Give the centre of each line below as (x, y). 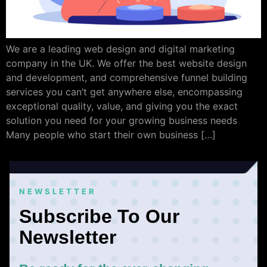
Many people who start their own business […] (111, 134)
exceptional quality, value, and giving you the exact (122, 106)
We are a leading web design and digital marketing (120, 49)
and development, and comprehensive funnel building (127, 77)
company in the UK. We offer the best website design (126, 63)
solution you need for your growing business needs (122, 120)
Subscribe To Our (99, 216)
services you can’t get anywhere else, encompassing (124, 91)
